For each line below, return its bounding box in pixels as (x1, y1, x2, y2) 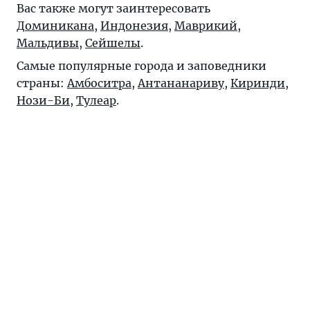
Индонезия (100, 18, 168, 33)
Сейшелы (85, 35, 140, 50)
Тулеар (76, 93, 116, 107)
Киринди (230, 75, 285, 90)
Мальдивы (17, 35, 79, 50)
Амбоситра (67, 75, 131, 90)
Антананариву (138, 75, 224, 90)
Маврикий (174, 18, 237, 33)
